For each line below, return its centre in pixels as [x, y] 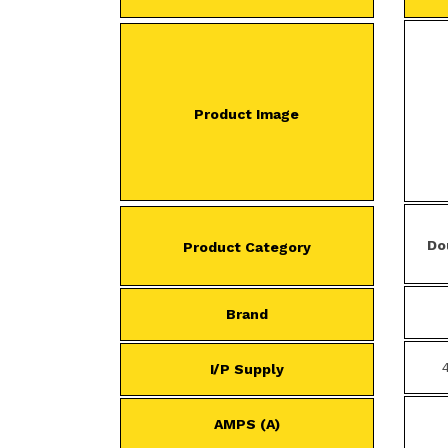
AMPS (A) [246, 424]
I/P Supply [246, 369]
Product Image [247, 114]
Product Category [246, 247]
